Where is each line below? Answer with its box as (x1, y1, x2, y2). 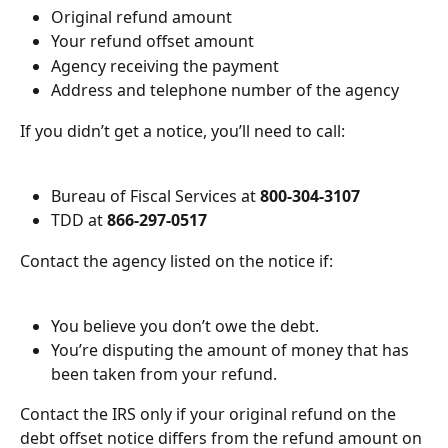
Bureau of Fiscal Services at (51, 184, 260, 207)
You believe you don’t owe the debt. (51, 314, 319, 337)
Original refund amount (51, 5, 232, 28)
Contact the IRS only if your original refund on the (20, 403, 400, 426)
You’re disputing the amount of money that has (51, 339, 413, 362)
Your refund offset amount (51, 30, 254, 53)
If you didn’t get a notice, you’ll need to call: (20, 119, 345, 142)
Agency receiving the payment (51, 54, 279, 77)
